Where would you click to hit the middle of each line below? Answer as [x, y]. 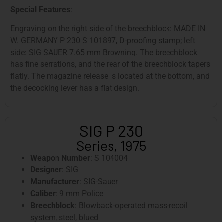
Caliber [43, 193]
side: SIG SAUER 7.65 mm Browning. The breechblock [104, 53]
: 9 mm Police [79, 193]
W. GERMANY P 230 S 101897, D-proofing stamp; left [103, 41]
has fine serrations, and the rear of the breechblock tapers [110, 64]
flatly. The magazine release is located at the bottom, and [110, 76]
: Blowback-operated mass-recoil [131, 205]
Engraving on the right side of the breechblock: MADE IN [108, 29]
